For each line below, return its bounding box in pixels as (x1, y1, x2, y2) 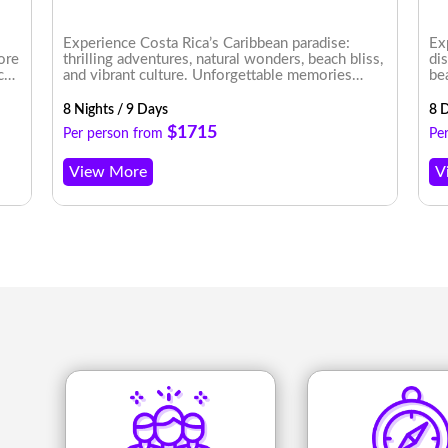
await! (63, 84, 103, 100)
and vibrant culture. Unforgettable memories (63, 68, 353, 84)
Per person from (63, 127, 168, 142)
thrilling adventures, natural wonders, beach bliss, (63, 52, 384, 68)
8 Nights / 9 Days (63, 103, 169, 118)
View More (69, 164, 148, 181)
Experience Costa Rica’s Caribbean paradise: (63, 36, 351, 52)
